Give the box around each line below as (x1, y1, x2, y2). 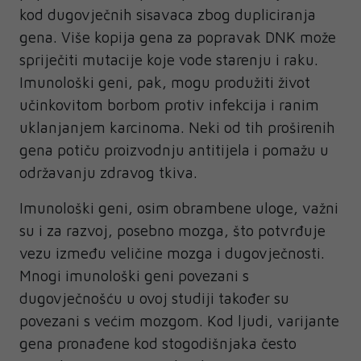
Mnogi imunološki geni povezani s (19, 267, 249, 285)
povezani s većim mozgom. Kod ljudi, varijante (19, 312, 339, 330)
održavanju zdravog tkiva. (19, 164, 197, 182)
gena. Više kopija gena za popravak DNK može (19, 28, 336, 47)
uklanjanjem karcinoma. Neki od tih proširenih (19, 118, 335, 137)
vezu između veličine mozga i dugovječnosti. (19, 244, 325, 263)
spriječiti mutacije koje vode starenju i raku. (19, 51, 318, 69)
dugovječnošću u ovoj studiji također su (19, 289, 289, 308)
